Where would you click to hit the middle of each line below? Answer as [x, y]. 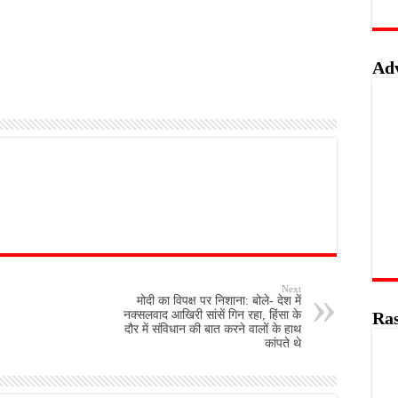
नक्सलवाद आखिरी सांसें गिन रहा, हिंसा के [212, 315]
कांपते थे [283, 343]
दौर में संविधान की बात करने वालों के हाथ [213, 329]
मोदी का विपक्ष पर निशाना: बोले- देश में [219, 301]
